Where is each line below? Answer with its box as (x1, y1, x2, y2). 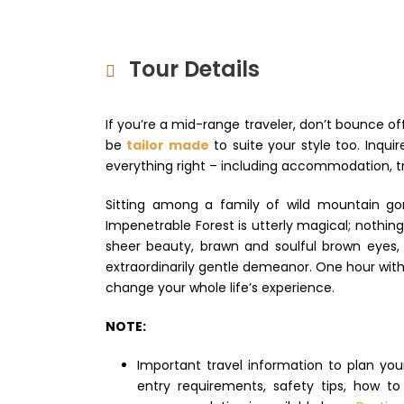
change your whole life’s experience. (106, 279, 335, 297)
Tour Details (129, 54, 260, 84)
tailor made (126, 136, 209, 154)
